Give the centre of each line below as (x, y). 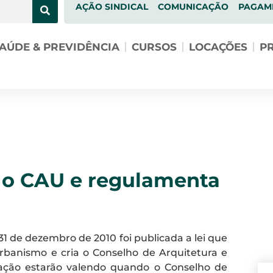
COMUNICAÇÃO (193, 7)
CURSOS (154, 47)
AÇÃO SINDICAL (112, 7)
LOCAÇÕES (218, 47)
